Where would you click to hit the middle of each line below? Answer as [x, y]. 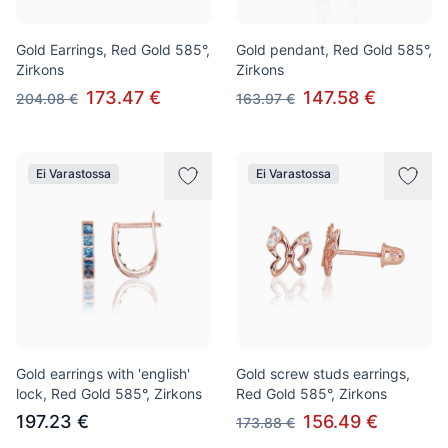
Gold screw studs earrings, [323, 373]
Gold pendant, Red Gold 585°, [334, 49]
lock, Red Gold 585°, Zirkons [109, 393]
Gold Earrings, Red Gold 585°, [113, 49]
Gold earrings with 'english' [103, 373]
